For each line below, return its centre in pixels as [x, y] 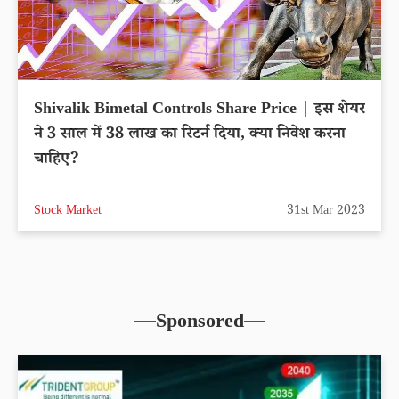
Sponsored [199, 324]
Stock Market [68, 212]
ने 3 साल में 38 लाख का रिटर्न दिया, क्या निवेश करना [190, 135]
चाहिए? [57, 160]
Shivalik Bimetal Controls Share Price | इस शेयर [199, 110]
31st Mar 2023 [326, 212]
